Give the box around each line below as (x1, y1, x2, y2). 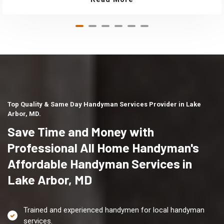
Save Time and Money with (7, 124, 154, 139)
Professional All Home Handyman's (7, 140, 199, 155)
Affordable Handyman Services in (7, 156, 192, 171)
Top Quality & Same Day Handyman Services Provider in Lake (7, 100, 201, 108)
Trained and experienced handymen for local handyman (23, 205, 204, 214)
